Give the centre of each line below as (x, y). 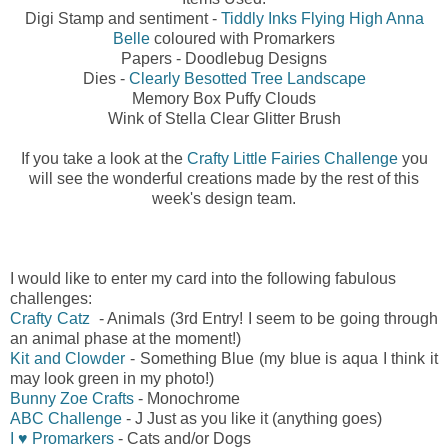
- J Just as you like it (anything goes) (254, 419)
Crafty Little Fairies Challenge (292, 159)
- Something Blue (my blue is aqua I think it (284, 359)
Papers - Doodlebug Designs (224, 59)
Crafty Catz (50, 319)
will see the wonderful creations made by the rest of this (224, 179)
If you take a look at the (103, 159)
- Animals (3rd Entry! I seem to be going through (263, 319)
